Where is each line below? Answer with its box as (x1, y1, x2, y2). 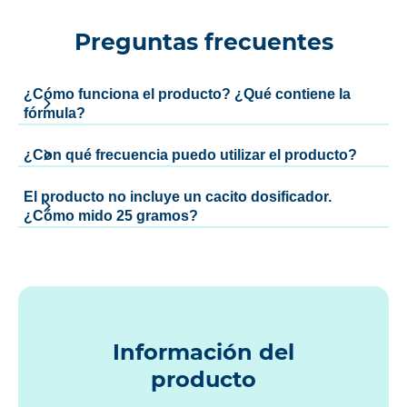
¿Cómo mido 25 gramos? (24, 208, 198, 224)
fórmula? (24, 105, 85, 122)
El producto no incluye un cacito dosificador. (24, 189, 332, 205)
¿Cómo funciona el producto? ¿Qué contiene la (24, 86, 351, 103)
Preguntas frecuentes (74, 28, 333, 56)
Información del (113, 338, 294, 365)
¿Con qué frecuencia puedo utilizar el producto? (24, 147, 357, 164)
